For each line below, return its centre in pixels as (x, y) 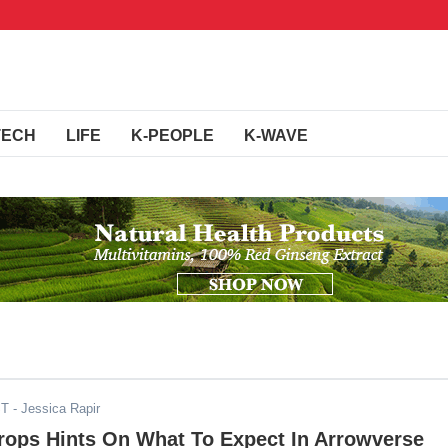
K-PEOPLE (172, 135)
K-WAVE (276, 135)
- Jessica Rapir (54, 408)
